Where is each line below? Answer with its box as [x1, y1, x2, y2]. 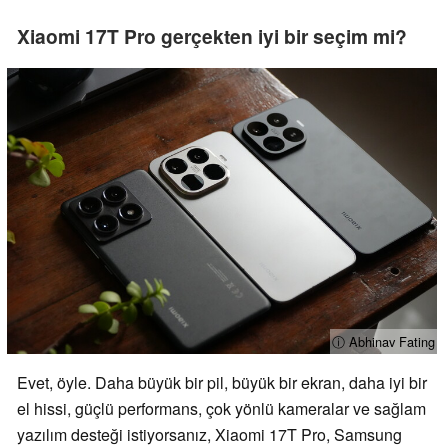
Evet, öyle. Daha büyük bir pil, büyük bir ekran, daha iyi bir [17, 371, 427, 395]
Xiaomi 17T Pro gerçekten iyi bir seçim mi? [17, 21, 407, 50]
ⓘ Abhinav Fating [331, 332, 435, 352]
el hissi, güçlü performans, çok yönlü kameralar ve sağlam [17, 397, 426, 421]
